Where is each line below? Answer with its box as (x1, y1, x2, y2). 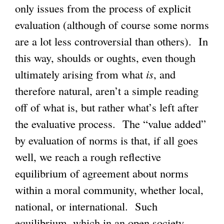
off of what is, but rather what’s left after (15, 99, 198, 114)
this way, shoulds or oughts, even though (15, 49, 195, 65)
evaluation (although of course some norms (15, 16, 209, 32)
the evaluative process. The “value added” (15, 115, 206, 131)
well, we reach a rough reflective (15, 148, 161, 164)
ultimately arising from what (15, 66, 146, 81)
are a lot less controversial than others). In (15, 33, 208, 48)
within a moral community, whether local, (15, 181, 203, 197)
